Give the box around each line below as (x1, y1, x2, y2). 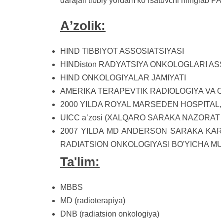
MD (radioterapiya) (60, 196, 125, 205)
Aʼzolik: (60, 18, 106, 33)
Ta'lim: (60, 154, 100, 169)
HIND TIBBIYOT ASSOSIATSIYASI (60, 47, 184, 55)
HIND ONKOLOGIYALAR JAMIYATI (60, 74, 186, 82)
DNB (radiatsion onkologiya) (60, 210, 159, 218)
